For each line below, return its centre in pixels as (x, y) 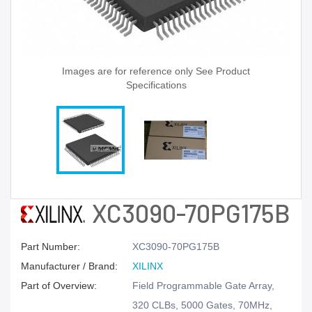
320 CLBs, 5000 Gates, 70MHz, (202, 305)
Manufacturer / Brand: (69, 266)
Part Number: (50, 247)
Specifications (156, 85)
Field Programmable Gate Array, (203, 286)
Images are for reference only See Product (156, 71)
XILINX (148, 266)
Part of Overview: (59, 286)
